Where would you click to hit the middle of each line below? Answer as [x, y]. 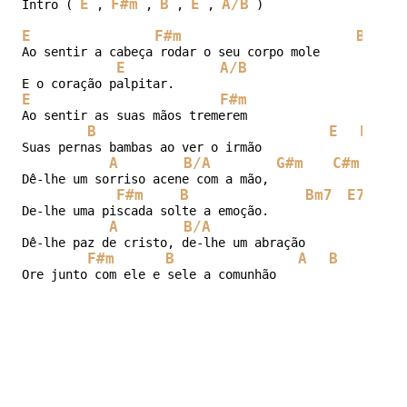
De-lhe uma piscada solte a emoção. [145, 210]
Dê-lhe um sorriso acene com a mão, [149, 179]
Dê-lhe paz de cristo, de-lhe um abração [163, 242]
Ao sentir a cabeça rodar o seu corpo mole [174, 51]
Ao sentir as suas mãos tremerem [138, 115]
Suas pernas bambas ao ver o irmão [145, 147]
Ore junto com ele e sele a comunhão [149, 274]
